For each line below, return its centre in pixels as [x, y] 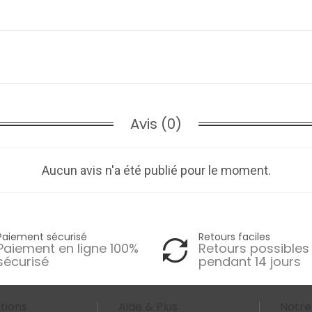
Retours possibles [254, 249]
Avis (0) [156, 124]
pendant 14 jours [250, 262]
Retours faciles [234, 237]
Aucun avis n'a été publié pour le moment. [156, 171]
